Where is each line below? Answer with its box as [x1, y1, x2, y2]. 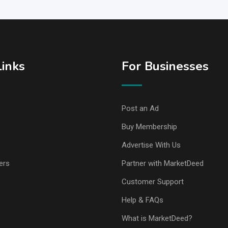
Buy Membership [122, 122, 177, 131]
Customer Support [122, 177, 184, 186]
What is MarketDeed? [122, 214, 192, 223]
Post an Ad [122, 104, 159, 113]
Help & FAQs [122, 195, 163, 205]
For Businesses [122, 58, 209, 74]
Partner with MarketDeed [122, 159, 204, 168]
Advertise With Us [122, 140, 181, 150]
